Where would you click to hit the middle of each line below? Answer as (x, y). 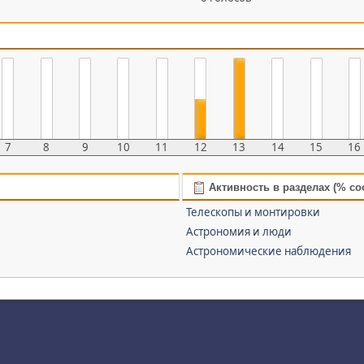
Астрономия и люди (239, 232)
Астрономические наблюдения (269, 251)
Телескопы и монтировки (253, 212)
